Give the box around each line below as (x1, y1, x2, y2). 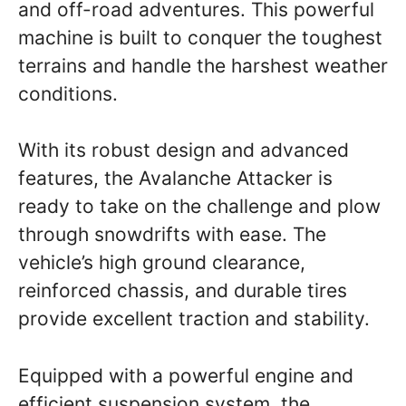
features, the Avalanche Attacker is (18, 167, 333, 189)
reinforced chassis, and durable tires (18, 279, 347, 302)
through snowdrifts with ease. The (18, 223, 326, 246)
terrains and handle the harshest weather (18, 53, 388, 77)
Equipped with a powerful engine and (18, 363, 353, 387)
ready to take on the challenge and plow (18, 195, 381, 217)
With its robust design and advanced (18, 139, 349, 161)
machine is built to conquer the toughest (18, 25, 382, 49)
